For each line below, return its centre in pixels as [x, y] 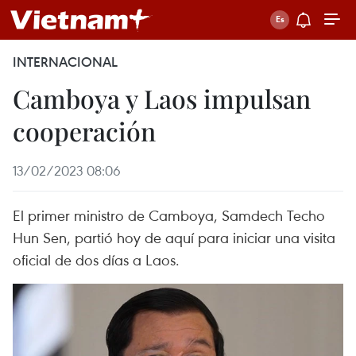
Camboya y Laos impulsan [162, 98]
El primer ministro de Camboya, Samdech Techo [169, 215]
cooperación [84, 131]
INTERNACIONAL [65, 62]
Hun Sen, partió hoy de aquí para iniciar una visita [174, 237]
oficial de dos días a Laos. [96, 259]
